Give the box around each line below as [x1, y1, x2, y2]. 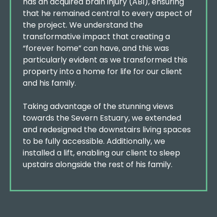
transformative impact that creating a [23, 31, 170, 42]
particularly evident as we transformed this [23, 54, 187, 65]
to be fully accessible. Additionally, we [23, 136, 165, 147]
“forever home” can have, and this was [23, 43, 169, 54]
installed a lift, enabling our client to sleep [23, 147, 180, 158]
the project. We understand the [23, 19, 143, 31]
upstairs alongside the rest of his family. [23, 159, 172, 170]
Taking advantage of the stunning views [23, 101, 173, 112]
